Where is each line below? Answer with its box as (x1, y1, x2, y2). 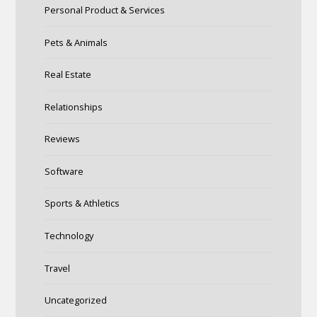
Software (44, 164, 83, 178)
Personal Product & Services (44, 3, 165, 16)
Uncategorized (44, 294, 107, 307)
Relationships (44, 100, 103, 113)
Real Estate (44, 68, 91, 81)
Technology (44, 229, 93, 243)
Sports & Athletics (44, 197, 120, 210)
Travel (44, 261, 70, 275)
